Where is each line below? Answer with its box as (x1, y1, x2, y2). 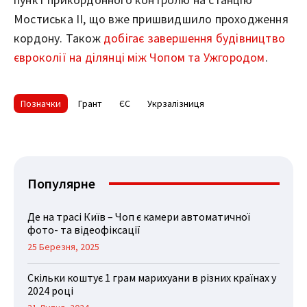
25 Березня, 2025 (27, 240, 99, 253)
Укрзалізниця (147, 97, 204, 110)
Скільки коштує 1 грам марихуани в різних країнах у (27, 270, 276, 284)
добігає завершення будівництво (103, 29, 285, 46)
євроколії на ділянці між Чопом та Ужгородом (14, 49, 265, 65)
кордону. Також (14, 29, 103, 46)
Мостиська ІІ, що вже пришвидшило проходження (14, 10, 288, 27)
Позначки (21, 97, 61, 110)
